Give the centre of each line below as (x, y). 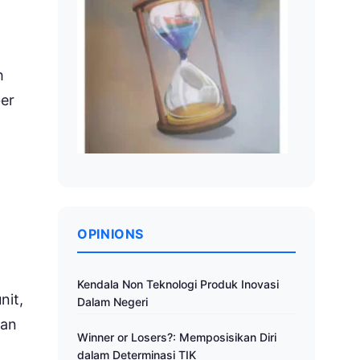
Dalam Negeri (112, 302)
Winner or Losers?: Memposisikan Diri (177, 337)
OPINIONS (111, 234)
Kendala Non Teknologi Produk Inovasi (178, 284)
